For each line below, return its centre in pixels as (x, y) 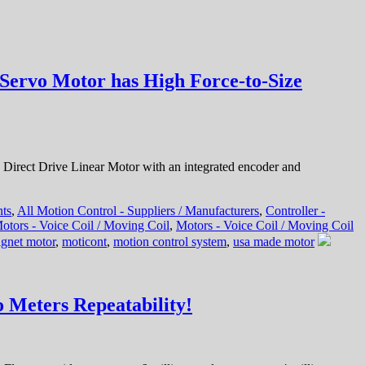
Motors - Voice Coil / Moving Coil (265, 225)
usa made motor (274, 241)
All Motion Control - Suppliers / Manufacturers (138, 210)
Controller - (295, 210)
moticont (84, 241)
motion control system (170, 241)
